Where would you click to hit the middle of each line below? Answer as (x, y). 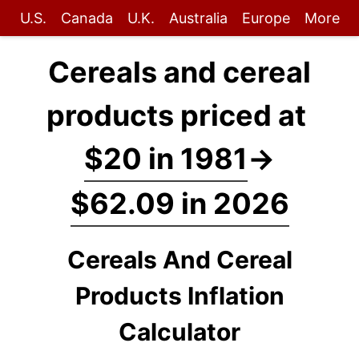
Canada (87, 18)
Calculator (179, 332)
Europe (266, 18)
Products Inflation (179, 296)
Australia (198, 18)
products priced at (179, 115)
